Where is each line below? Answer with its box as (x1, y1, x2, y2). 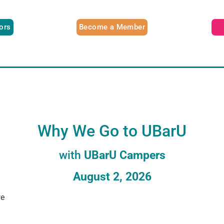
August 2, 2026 (72, 169, 151, 183)
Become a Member (78, 22, 145, 31)
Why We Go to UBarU (37, 121, 186, 140)
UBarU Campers (80, 148, 165, 162)
